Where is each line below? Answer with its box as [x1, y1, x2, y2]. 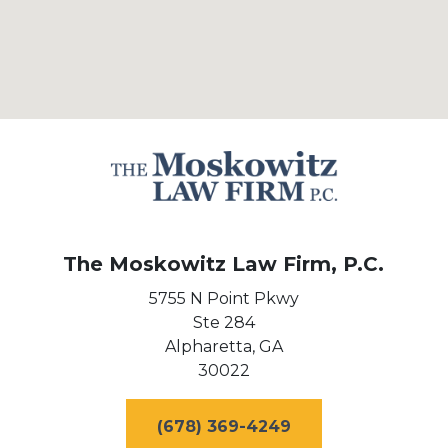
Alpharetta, [164, 337, 255, 357]
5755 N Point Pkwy [148, 289, 299, 309]
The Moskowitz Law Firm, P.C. [63, 252, 385, 277]
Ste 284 [192, 313, 255, 333]
